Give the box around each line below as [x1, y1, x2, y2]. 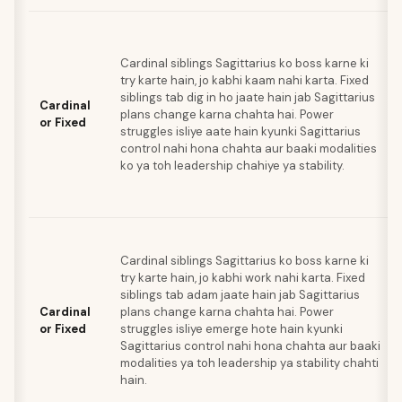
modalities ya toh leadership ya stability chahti [120, 355, 379, 371]
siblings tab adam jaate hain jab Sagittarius [120, 287, 360, 302]
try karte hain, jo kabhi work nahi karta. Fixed [120, 270, 365, 285]
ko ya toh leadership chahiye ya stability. [120, 158, 345, 173]
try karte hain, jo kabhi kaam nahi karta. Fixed [120, 73, 369, 88]
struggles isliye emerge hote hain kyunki [120, 321, 343, 336]
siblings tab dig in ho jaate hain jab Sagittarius [120, 90, 375, 105]
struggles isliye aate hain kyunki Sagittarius [120, 124, 361, 139]
